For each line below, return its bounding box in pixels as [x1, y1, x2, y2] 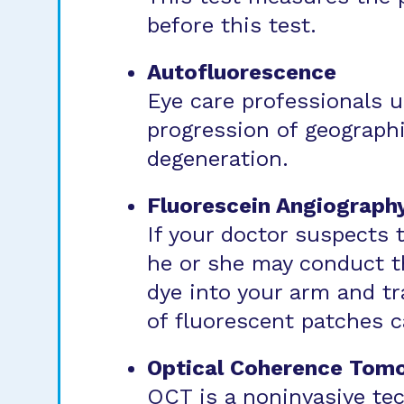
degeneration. [147, 146, 289, 171]
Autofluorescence [147, 60, 336, 85]
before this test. [147, 13, 317, 38]
